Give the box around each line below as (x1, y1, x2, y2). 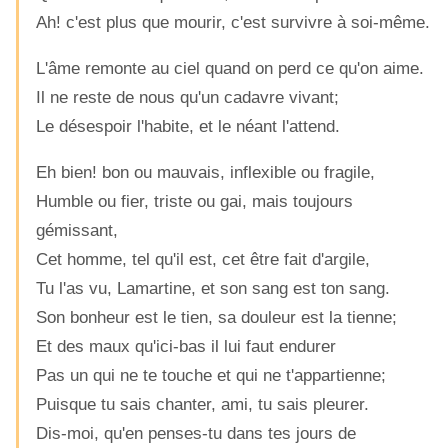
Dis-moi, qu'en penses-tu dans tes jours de (36, 423, 356, 443)
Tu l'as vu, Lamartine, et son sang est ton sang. (36, 278, 390, 298)
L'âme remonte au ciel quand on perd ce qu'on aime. (36, 58, 424, 78)
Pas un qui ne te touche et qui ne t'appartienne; (36, 365, 386, 385)
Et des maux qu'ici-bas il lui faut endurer (36, 336, 336, 356)
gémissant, (36, 220, 118, 240)
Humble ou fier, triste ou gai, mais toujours (36, 191, 353, 211)
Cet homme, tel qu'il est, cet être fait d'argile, (36, 249, 370, 269)
